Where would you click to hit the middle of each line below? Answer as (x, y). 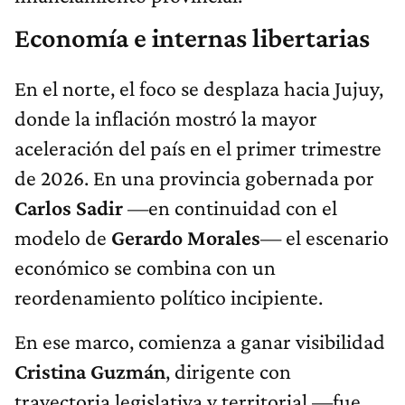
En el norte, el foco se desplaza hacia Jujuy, (199, 88)
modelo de (63, 237)
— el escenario (325, 237)
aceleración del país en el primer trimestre (198, 147)
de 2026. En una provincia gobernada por (194, 177)
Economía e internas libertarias (192, 38)
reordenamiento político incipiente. (169, 297)
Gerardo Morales (186, 237)
